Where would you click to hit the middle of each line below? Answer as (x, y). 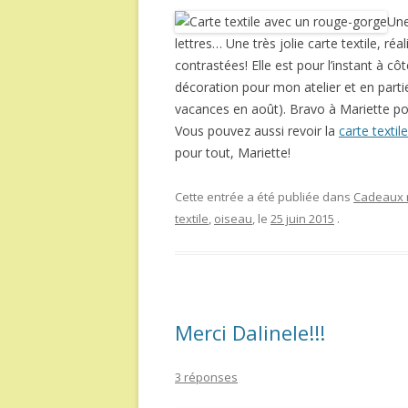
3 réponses (206, 377)
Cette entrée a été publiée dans (264, 197)
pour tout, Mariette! (233, 153)
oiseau (233, 219)
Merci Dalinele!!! (250, 333)
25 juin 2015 (302, 219)
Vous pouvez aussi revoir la (257, 131)
